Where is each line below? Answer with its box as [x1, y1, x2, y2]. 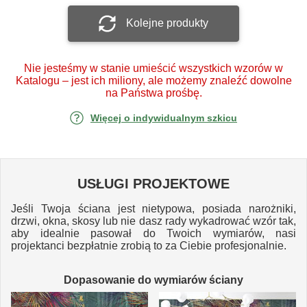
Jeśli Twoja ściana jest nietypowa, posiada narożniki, [11, 202, 296, 214]
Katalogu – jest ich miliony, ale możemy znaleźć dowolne [15, 74, 292, 86]
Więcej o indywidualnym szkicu [90, 112, 237, 123]
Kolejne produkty [126, 17, 208, 29]
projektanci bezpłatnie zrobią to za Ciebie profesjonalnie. [11, 239, 286, 251]
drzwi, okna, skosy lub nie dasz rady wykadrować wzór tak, [11, 214, 296, 227]
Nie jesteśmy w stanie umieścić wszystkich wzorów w [24, 62, 283, 74]
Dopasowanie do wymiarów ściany [64, 273, 243, 286]
